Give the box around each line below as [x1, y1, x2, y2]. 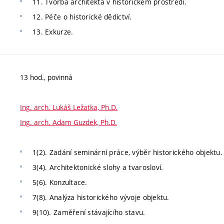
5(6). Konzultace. [32, 177, 87, 187]
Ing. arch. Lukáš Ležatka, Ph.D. [20, 102, 117, 112]
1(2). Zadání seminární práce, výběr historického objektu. [32, 147, 222, 157]
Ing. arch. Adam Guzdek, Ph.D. [20, 117, 117, 127]
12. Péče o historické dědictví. [32, 11, 132, 21]
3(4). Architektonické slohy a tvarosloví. [32, 162, 163, 172]
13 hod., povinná [20, 72, 72, 82]
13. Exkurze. [32, 26, 73, 36]
